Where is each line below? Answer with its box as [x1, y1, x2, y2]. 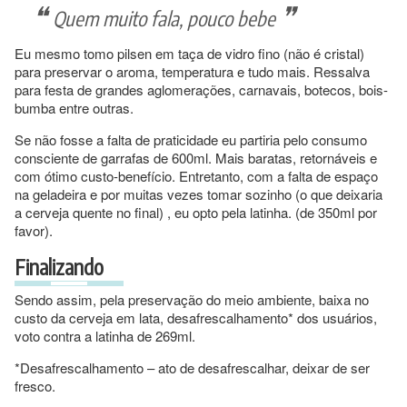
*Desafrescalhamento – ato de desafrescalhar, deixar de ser [15, 357, 370, 377]
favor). [15, 220, 53, 240]
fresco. [15, 375, 55, 395]
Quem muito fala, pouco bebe [53, 5, 275, 31]
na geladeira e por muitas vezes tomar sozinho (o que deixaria [15, 184, 382, 203]
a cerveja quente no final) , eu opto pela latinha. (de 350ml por [15, 202, 377, 222]
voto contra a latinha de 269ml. [15, 325, 195, 345]
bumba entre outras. [15, 97, 134, 117]
